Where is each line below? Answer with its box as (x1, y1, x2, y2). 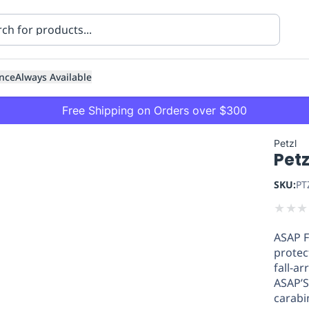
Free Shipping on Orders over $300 (62, 103, 247, 117)
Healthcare (19, 232, 77, 248)
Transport (77, 232, 128, 248)
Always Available (15, 70, 92, 83)
